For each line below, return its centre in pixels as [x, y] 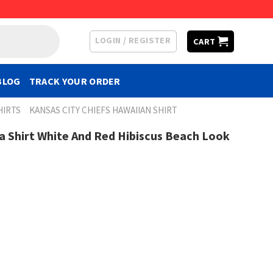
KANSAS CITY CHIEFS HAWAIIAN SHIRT [104, 110]
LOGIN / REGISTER [133, 40]
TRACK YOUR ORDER [75, 81]
